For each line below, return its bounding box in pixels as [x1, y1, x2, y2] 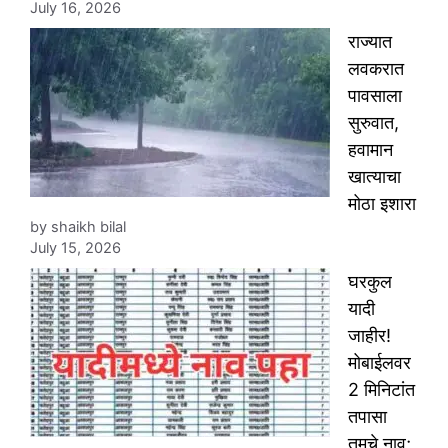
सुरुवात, [348, 112, 399, 134]
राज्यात [348, 31, 392, 53]
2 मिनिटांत [348, 379, 415, 401]
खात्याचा [348, 166, 401, 188]
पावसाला [348, 85, 402, 107]
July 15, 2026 [30, 239, 121, 258]
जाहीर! [348, 325, 391, 347]
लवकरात [348, 58, 404, 80]
